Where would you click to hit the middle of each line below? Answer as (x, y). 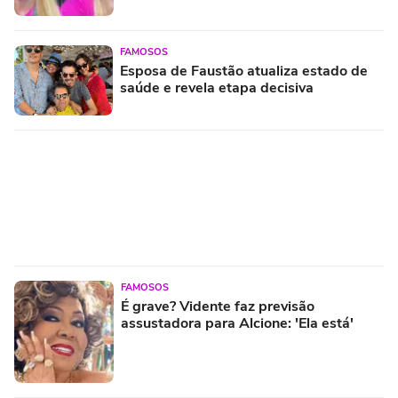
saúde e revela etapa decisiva (217, 88)
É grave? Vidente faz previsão (218, 307)
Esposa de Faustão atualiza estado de (244, 72)
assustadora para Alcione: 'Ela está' (237, 324)
